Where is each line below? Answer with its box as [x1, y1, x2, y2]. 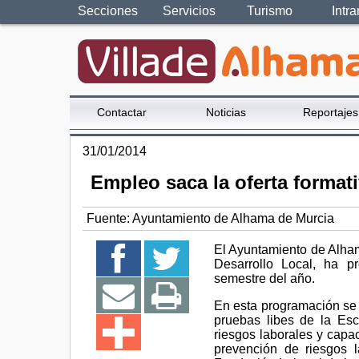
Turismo [247, 4, 293, 18]
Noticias [206, 106, 246, 119]
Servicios [162, 4, 216, 18]
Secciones [78, 4, 138, 18]
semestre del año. [214, 272, 316, 286]
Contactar [97, 106, 147, 119]
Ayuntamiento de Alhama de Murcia [132, 212, 334, 226]
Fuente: [87, 212, 132, 226]
